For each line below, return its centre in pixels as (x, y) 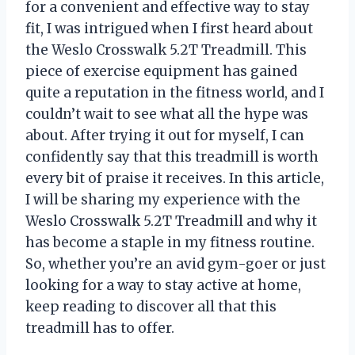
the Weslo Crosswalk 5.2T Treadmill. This (166, 50)
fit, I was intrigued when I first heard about (169, 29)
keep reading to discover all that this (151, 307)
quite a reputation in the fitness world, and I (175, 93)
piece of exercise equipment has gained (161, 72)
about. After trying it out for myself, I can (165, 136)
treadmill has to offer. (100, 328)
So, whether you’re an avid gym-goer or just (176, 264)
